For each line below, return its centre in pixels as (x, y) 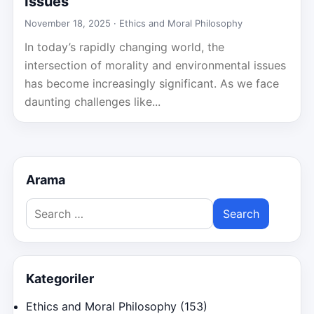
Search (43, 207)
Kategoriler (60, 279)
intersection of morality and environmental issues (155, 65)
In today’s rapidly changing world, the (124, 47)
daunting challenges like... (93, 102)
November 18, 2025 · (72, 23)
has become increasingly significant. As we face (152, 83)
